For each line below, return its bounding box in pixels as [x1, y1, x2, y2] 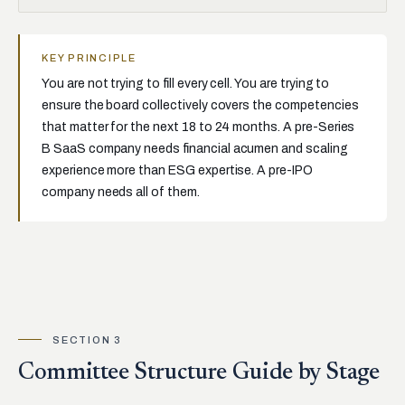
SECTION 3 [52, 334, 122, 345]
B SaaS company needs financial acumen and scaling [42, 142, 348, 155]
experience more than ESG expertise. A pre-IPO [42, 164, 313, 177]
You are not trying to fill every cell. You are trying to [42, 77, 330, 90]
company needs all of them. [42, 185, 200, 199]
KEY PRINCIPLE [42, 52, 137, 63]
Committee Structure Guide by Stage [18, 361, 380, 385]
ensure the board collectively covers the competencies [42, 99, 359, 112]
